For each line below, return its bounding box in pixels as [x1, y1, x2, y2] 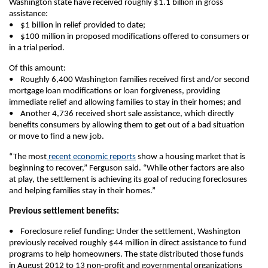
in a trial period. [9, 44, 65, 53]
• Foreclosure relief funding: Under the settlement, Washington [9, 227, 240, 236]
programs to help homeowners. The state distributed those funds [9, 250, 243, 259]
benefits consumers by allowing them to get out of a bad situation [9, 121, 245, 130]
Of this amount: [9, 64, 66, 73]
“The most [9, 153, 47, 162]
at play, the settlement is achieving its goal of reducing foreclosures [9, 175, 247, 184]
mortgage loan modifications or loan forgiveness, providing [9, 87, 220, 96]
